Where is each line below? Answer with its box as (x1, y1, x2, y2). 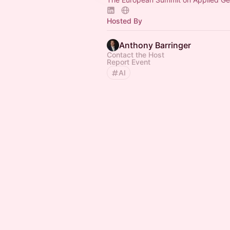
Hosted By (107, 16, 142, 25)
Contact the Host (107, 50, 164, 59)
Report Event (107, 57, 150, 66)
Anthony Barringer (119, 40, 191, 50)
